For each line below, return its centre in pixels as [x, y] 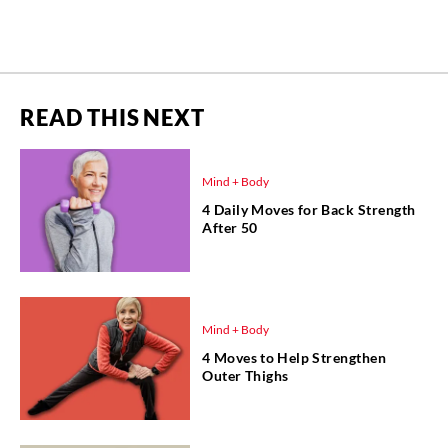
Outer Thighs [245, 376]
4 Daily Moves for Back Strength [309, 210]
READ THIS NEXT [112, 117]
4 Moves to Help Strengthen [294, 358]
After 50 [230, 228]
